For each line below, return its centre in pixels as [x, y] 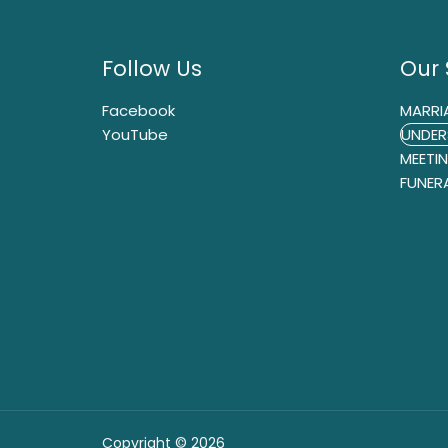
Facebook [138, 110]
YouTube [135, 134]
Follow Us [152, 69]
